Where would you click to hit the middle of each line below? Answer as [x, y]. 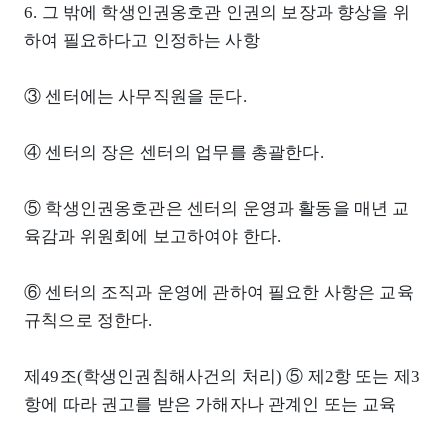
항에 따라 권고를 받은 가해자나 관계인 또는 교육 [210, 404]
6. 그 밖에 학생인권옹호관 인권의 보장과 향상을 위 [217, 12]
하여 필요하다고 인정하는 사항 [142, 40]
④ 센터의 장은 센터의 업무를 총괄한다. [174, 152]
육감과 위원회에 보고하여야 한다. [153, 236]
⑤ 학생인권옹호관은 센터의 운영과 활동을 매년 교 [217, 208]
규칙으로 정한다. [88, 320]
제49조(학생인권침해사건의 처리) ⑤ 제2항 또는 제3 [222, 376]
